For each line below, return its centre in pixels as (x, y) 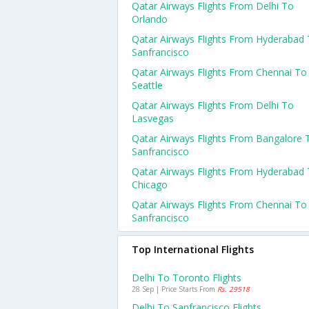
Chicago (150, 185)
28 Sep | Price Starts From (175, 289)
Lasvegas (153, 118)
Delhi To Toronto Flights (187, 278)
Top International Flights (193, 249)
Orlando (150, 19)
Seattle (147, 85)
